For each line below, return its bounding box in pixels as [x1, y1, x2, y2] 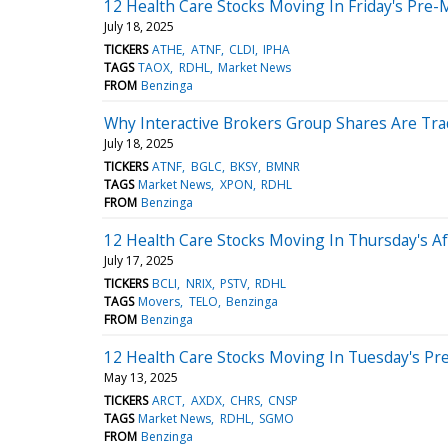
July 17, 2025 [104, 251, 174, 269]
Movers [138, 292, 181, 310]
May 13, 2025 [104, 368, 178, 386]
